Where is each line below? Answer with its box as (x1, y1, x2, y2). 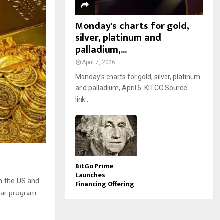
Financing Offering (75, 178, 134, 190)
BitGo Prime (75, 160, 113, 172)
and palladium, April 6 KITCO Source (75, 84, 187, 92)
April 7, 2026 (82, 59, 115, 66)
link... (75, 95, 90, 104)
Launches (75, 169, 105, 181)
